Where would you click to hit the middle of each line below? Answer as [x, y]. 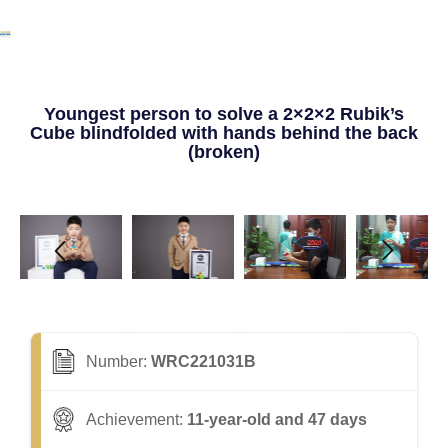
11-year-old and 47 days [277, 419]
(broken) [224, 152]
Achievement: [135, 419]
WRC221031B [204, 361]
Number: [117, 361]
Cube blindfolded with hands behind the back [224, 133]
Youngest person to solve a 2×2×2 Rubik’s [224, 114]
